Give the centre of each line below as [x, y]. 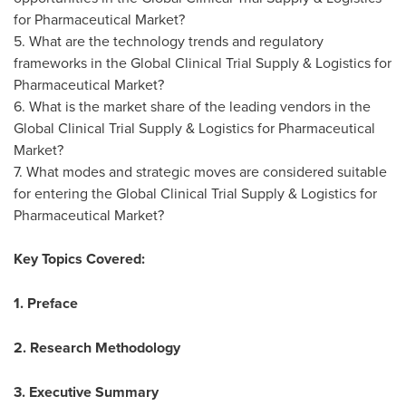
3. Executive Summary [86, 392]
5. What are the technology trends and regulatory [169, 41]
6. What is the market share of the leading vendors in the [192, 106]
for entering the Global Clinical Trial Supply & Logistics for [195, 193]
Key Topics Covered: [79, 259]
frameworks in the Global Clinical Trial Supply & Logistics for [203, 63]
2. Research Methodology [97, 348]
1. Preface [46, 303]
